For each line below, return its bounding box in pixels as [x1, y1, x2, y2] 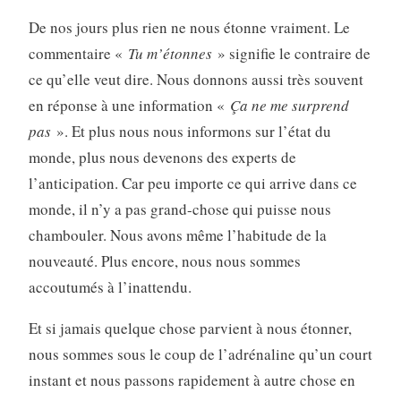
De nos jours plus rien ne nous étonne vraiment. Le [28, 17, 350, 38]
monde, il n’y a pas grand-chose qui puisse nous [28, 199, 331, 220]
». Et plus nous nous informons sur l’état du [50, 121, 331, 142]
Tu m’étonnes [127, 43, 212, 64]
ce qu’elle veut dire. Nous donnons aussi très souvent [28, 69, 363, 90]
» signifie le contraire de [211, 43, 371, 64]
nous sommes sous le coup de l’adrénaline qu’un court [28, 344, 372, 365]
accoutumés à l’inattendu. [28, 277, 192, 298]
